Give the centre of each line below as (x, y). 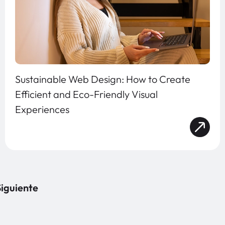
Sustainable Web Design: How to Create (103, 79)
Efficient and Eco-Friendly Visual (86, 94)
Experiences (42, 109)
